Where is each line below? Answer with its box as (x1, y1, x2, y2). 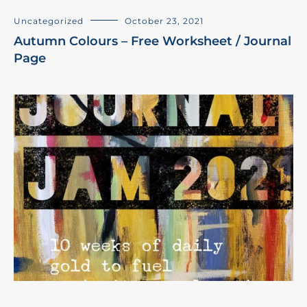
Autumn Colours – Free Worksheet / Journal (14, 33, 291, 49)
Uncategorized (14, 15, 84, 26)
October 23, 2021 (125, 15, 204, 26)
